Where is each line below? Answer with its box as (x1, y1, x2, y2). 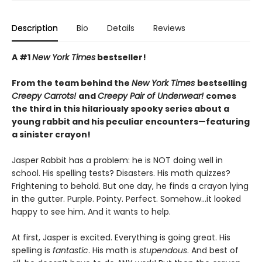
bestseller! (95, 51, 146, 63)
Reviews (153, 22, 185, 34)
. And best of (187, 244, 239, 256)
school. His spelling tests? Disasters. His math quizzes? (12, 167, 230, 179)
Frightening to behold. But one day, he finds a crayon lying (12, 180, 249, 192)
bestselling (197, 77, 247, 89)
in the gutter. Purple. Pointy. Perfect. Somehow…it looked (12, 193, 241, 205)
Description (12, 22, 58, 34)
